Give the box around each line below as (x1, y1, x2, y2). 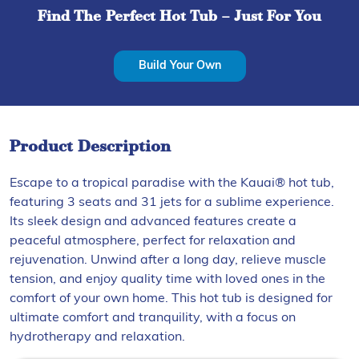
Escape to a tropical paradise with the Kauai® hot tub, (10, 176, 334, 190)
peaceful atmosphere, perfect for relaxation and (10, 234, 296, 248)
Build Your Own (138, 59, 221, 72)
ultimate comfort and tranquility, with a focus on (10, 311, 296, 325)
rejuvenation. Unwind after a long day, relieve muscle (10, 253, 326, 267)
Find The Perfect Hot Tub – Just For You (38, 9, 321, 25)
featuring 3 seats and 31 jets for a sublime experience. (10, 196, 334, 209)
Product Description (10, 139, 171, 155)
